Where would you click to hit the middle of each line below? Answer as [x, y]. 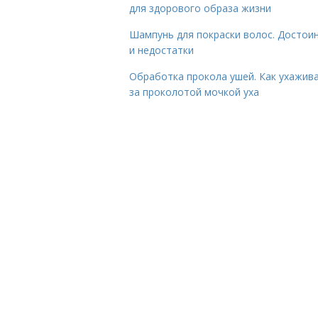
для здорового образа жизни [200, 8]
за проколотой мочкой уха [194, 92]
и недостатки [161, 50]
